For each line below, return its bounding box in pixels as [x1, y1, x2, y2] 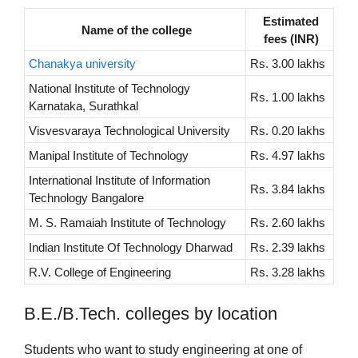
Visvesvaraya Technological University [29, 124, 230, 138]
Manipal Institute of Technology [29, 149, 189, 163]
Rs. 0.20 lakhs [250, 124, 325, 138]
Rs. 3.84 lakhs [250, 182, 325, 197]
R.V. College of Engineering [29, 265, 171, 280]
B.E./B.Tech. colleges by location [24, 304, 277, 324]
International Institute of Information [29, 173, 210, 188]
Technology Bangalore [29, 191, 144, 205]
